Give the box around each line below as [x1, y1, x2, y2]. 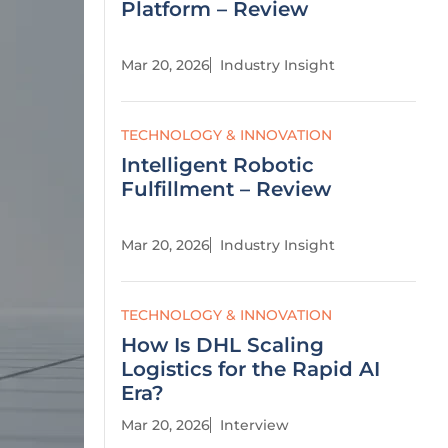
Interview [220, 416, 289, 434]
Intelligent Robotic [121, 153, 314, 177]
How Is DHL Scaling [121, 333, 324, 357]
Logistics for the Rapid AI [121, 357, 380, 381]
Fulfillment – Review [121, 177, 331, 201]
